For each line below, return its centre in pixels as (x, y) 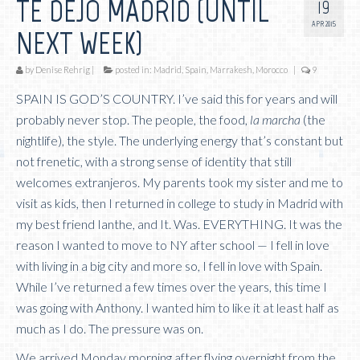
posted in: (133, 69)
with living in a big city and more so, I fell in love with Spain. (169, 265)
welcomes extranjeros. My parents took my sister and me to (180, 182)
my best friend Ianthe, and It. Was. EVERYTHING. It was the (179, 223)
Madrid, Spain (180, 69)
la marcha (275, 119)
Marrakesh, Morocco (249, 69)
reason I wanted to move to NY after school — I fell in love (173, 244)
